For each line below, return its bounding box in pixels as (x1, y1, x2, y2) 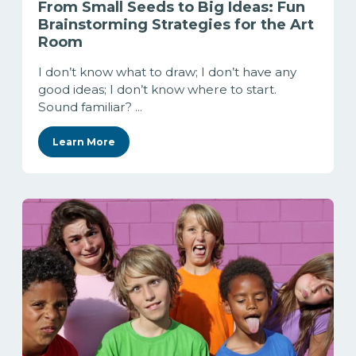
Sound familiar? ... (38, 99, 142, 114)
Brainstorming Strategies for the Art (38, 15, 314, 33)
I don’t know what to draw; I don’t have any (38, 64, 296, 79)
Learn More (52, 135, 115, 148)
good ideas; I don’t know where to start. (38, 81, 277, 97)
